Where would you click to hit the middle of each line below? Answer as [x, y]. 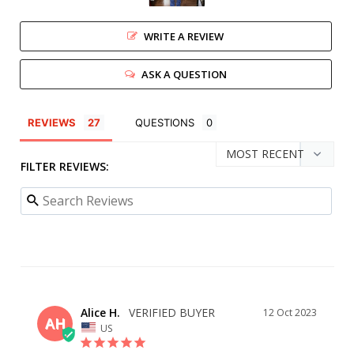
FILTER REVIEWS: [65, 166]
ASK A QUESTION [184, 74]
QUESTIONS [165, 122]
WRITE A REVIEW [184, 36]
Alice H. [100, 312]
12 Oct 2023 [290, 312]
